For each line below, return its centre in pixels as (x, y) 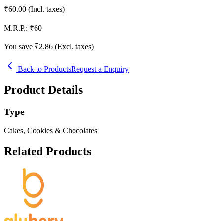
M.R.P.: (16, 28)
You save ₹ (21, 46)
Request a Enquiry (100, 69)
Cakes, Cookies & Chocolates (51, 131)
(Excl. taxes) (74, 46)
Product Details (43, 90)
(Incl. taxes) (46, 9)
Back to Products (43, 69)
